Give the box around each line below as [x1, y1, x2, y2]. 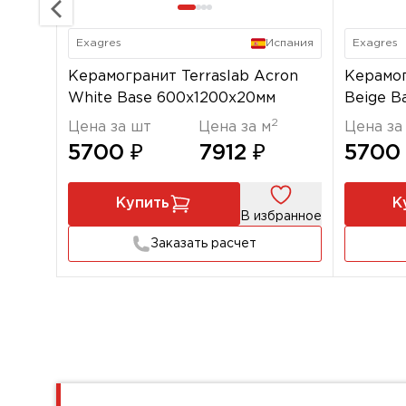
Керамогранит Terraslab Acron [68, 70, 298, 83]
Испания [265, 38, 314, 48]
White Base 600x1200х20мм [68, 92, 275, 105]
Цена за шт [68, 121, 151, 134]
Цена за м [198, 121, 271, 134]
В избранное [239, 211, 322, 222]
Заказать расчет [150, 238, 257, 249]
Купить [116, 197, 170, 210]
